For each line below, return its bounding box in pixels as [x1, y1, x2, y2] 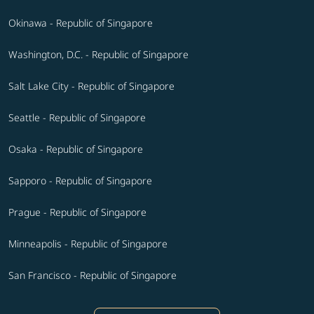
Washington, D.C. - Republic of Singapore [8, 48, 189, 62]
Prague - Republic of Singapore [8, 205, 146, 219]
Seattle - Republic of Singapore [8, 111, 146, 125]
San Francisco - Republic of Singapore [8, 268, 177, 282]
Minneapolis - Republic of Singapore [8, 237, 168, 251]
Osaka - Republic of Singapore [8, 142, 143, 156]
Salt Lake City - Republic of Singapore [8, 79, 175, 93]
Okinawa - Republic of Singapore [8, 16, 153, 30]
